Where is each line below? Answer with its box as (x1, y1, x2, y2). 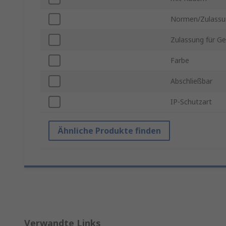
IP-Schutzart (171, 97, 212, 107)
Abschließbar (171, 76, 212, 86)
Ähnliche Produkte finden (58, 125, 161, 137)
